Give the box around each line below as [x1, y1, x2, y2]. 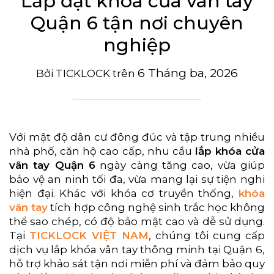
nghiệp [103, 34, 171, 57]
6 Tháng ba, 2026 [138, 66, 238, 81]
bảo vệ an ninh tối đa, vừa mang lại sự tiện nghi [9, 173, 265, 186]
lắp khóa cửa [194, 145, 265, 158]
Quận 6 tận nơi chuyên [31, 12, 243, 35]
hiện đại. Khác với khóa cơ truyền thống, [9, 187, 239, 200]
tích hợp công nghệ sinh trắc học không [48, 201, 265, 214]
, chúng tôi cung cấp [149, 229, 265, 242]
